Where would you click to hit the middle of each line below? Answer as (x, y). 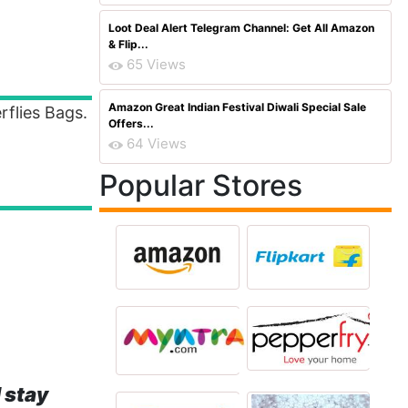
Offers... (131, 123)
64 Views (157, 143)
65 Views (156, 64)
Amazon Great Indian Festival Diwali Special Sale (237, 107)
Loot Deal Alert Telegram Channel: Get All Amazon (241, 28)
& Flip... (128, 44)
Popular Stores (201, 185)
